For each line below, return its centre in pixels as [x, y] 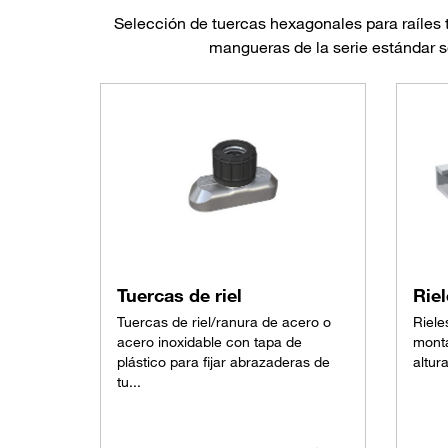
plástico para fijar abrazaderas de [223, 362]
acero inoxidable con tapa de [209, 342]
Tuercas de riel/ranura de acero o [224, 322]
